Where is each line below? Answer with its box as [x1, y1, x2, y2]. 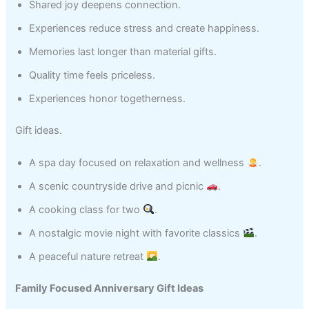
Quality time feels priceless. [29, 68, 156, 81]
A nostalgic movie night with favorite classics [29, 226, 243, 239]
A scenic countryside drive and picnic [29, 179, 207, 192]
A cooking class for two [29, 203, 143, 216]
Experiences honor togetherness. [29, 92, 186, 105]
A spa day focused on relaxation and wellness [29, 156, 248, 169]
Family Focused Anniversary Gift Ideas [15, 281, 204, 295]
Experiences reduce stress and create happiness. [29, 21, 260, 34]
